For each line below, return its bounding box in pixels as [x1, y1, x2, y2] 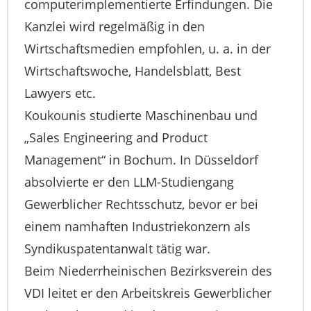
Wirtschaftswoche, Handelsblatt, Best [24, 62, 241, 80]
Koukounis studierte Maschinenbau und [24, 107, 258, 124]
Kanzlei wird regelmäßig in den [24, 18, 205, 35]
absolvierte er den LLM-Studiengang [24, 174, 234, 191]
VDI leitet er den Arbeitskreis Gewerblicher [24, 285, 271, 302]
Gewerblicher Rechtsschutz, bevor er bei [24, 196, 258, 213]
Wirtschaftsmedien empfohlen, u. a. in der [24, 40, 271, 58]
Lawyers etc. [24, 85, 96, 102]
